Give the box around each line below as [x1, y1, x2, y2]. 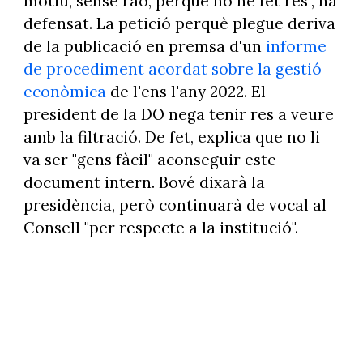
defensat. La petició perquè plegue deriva [23, 14, 335, 34]
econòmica [23, 82, 106, 102]
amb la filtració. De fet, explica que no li [23, 127, 320, 147]
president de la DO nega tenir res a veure [23, 105, 334, 125]
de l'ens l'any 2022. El [105, 82, 266, 102]
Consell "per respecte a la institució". [23, 218, 298, 238]
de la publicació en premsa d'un [23, 36, 266, 57]
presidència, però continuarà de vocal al [23, 195, 327, 216]
